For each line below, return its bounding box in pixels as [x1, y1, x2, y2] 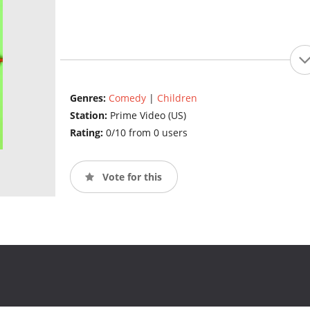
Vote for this [99, 170, 162, 183]
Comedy [108, 91, 146, 105]
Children [156, 91, 197, 105]
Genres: [69, 91, 109, 105]
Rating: [69, 126, 106, 140]
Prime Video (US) [109, 109, 186, 122]
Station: [69, 109, 110, 122]
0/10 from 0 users [105, 126, 188, 140]
